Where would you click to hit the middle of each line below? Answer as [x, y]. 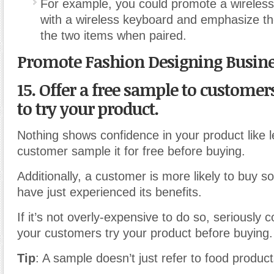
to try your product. [88, 108]
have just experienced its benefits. [109, 192]
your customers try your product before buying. [145, 233]
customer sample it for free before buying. [131, 151]
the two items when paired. [113, 35]
